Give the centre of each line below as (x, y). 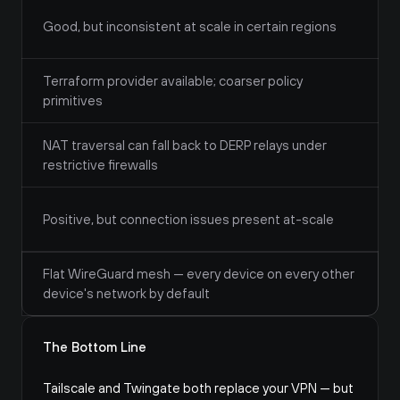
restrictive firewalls (100, 165)
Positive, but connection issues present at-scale (188, 219)
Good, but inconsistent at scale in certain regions (190, 26)
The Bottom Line (95, 347)
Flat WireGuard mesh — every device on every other (199, 274)
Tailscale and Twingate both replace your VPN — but (198, 388)
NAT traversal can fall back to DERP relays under (185, 145)
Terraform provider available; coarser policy (173, 81)
